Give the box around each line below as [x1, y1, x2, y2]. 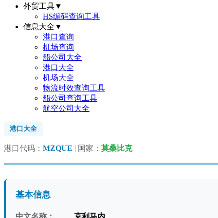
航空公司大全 [43, 104, 90, 112]
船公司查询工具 [43, 94, 97, 102]
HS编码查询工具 [43, 12, 100, 20]
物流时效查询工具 [43, 84, 105, 92]
